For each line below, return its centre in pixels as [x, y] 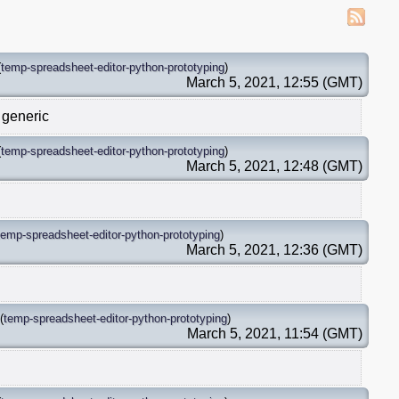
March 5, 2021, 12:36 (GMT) [274, 249]
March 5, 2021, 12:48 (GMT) [274, 166]
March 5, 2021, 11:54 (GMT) [275, 333]
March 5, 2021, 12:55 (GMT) [274, 82]
